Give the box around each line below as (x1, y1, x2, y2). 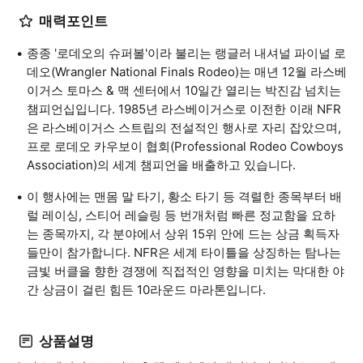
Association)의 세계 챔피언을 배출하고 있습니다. (27, 157, 296, 173)
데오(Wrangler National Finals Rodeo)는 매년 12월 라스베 (27, 64, 347, 79)
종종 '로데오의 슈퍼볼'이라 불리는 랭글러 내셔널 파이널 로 (27, 45, 346, 61)
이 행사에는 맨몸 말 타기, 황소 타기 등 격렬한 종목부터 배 (27, 189, 342, 204)
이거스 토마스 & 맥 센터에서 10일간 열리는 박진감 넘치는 (27, 83, 341, 98)
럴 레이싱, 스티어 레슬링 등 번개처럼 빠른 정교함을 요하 (27, 207, 335, 223)
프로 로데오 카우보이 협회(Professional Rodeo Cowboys (27, 139, 344, 154)
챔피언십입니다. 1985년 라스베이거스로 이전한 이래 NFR (27, 101, 341, 117)
